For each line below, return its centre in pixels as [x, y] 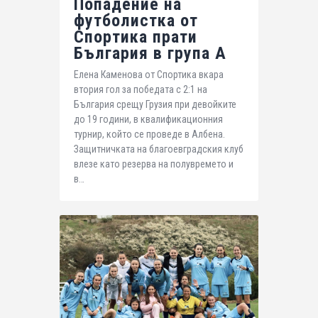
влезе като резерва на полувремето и [154, 164]
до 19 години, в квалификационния [148, 120]
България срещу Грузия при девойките [155, 105]
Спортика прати [136, 37]
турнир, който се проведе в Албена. [149, 135]
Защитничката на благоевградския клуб [159, 149]
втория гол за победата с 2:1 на [141, 90]
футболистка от [136, 20]
